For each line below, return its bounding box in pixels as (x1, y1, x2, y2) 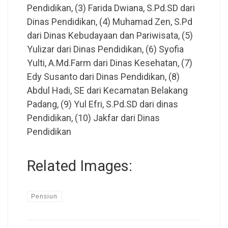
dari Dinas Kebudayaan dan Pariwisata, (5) (26, 30, 193, 41)
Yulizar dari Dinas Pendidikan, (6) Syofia (26, 44, 184, 55)
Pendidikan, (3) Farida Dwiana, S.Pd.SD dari (26, 3, 195, 14)
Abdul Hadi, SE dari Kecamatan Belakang (26, 85, 188, 96)
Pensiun (31, 192, 58, 200)
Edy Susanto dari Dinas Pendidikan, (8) (26, 71, 180, 82)
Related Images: (26, 157, 132, 175)
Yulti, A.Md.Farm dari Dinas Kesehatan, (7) (26, 58, 192, 69)
